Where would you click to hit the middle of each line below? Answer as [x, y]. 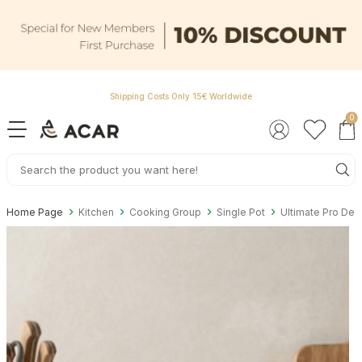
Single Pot [241, 212]
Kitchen [96, 212]
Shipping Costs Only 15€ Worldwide [181, 96]
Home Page [35, 212]
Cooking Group [165, 212]
